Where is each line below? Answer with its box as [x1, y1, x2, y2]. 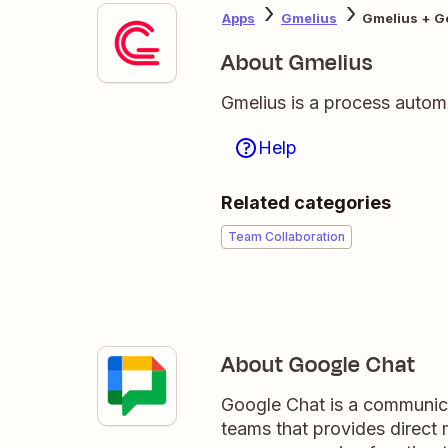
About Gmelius [221, 47, 373, 79]
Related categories [221, 192, 391, 213]
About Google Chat [221, 349, 416, 381]
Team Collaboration [228, 229, 345, 244]
